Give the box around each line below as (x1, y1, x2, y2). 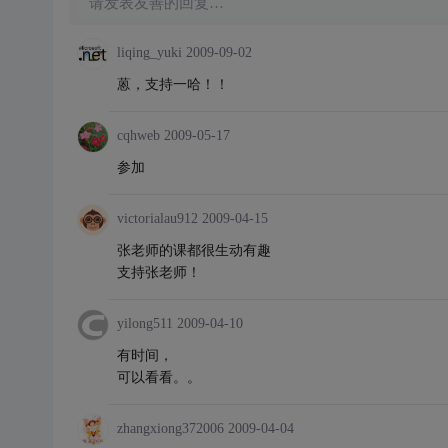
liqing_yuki (116, 45, 182, 60)
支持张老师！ (116, 263, 201, 280)
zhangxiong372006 (116, 421, 224, 436)
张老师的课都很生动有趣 (116, 241, 271, 258)
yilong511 (116, 316, 173, 331)
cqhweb (116, 128, 160, 143)
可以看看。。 (116, 368, 201, 385)
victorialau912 (116, 211, 198, 226)
